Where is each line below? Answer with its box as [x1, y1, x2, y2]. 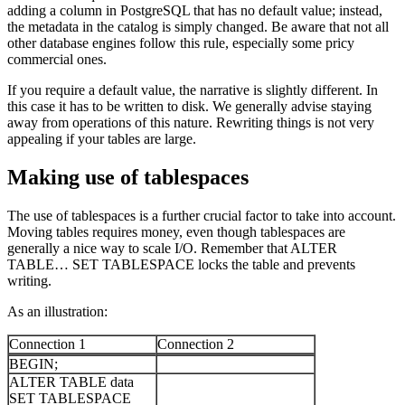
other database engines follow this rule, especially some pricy [7, 35, 354, 52]
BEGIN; [9, 355, 58, 372]
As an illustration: [7, 303, 108, 319]
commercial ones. [7, 52, 107, 68]
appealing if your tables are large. [7, 131, 196, 147]
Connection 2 [157, 335, 234, 352]
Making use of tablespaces [7, 165, 249, 189]
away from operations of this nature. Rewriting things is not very [7, 115, 374, 131]
